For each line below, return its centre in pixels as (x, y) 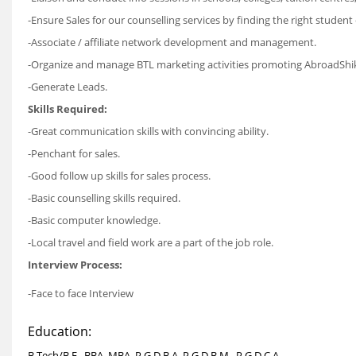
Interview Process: (75, 265)
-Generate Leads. (68, 87)
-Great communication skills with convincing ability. (148, 131)
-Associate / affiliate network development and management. (172, 42)
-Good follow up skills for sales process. (119, 176)
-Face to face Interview (81, 293)
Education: (60, 331)
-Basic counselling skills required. (104, 198)
